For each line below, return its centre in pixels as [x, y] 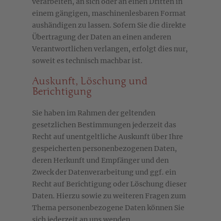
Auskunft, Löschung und [90, 82]
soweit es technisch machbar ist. [87, 61]
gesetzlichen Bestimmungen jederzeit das [104, 125]
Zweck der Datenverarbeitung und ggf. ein [104, 172]
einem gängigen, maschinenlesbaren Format [109, 14]
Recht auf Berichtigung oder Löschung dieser [109, 184]
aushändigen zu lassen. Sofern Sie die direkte [109, 25]
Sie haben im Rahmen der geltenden [94, 113]
